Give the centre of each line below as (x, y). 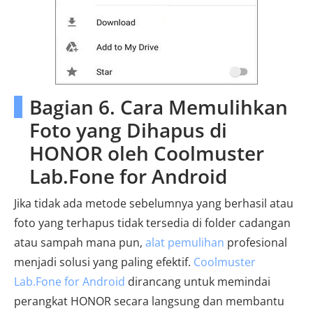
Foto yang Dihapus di (128, 130)
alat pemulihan (185, 242)
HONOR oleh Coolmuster (147, 153)
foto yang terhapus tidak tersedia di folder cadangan (152, 223)
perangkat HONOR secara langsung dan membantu (149, 301)
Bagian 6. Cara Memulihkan (159, 107)
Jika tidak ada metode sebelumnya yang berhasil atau (154, 203)
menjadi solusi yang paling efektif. (104, 262)
